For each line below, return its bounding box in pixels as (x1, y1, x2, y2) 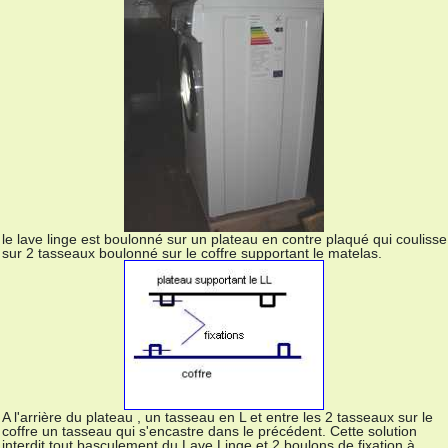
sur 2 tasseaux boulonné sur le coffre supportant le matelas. (2, 244, 382, 261)
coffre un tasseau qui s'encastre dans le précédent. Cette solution (2, 423, 417, 440)
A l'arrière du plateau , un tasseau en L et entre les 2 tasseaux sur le (2, 409, 433, 426)
